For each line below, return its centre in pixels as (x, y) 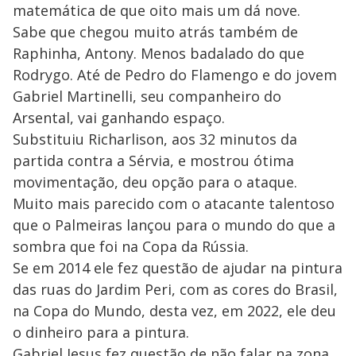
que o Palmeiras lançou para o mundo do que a (174, 225)
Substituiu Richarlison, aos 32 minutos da (155, 139)
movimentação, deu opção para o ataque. (157, 182)
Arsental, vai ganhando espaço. (119, 118)
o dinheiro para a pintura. (101, 333)
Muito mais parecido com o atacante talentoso (174, 204)
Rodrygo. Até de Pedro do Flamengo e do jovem (175, 75)
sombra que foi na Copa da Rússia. (131, 247)
